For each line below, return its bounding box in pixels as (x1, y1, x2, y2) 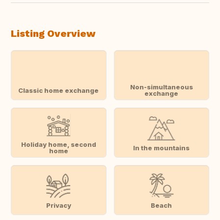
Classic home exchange (18, 86, 99, 94)
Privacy (46, 201, 71, 209)
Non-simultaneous (130, 83, 193, 91)
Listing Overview (11, 27, 95, 40)
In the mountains (133, 143, 190, 152)
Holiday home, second (21, 140, 96, 149)
